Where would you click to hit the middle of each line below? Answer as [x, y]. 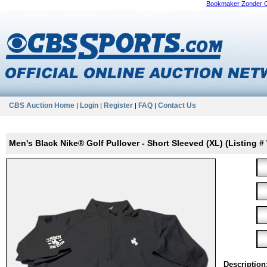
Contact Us [177, 105]
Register [118, 105]
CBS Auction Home [42, 105]
